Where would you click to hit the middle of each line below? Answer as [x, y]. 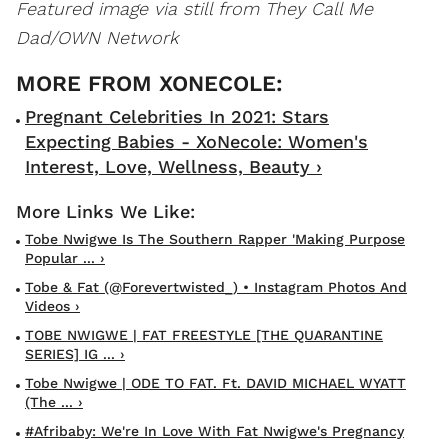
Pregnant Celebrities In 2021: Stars [177, 116]
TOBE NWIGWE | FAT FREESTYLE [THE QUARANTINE [204, 334]
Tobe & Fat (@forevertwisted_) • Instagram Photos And [216, 286]
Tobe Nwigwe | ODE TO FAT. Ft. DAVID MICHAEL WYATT [215, 382]
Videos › [52, 305]
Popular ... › [65, 257]
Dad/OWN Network [97, 37]
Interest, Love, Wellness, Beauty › [173, 166]
